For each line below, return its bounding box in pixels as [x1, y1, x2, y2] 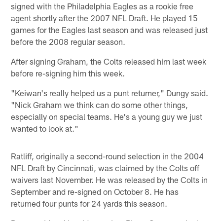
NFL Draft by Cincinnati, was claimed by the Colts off [11, 162, 200, 173]
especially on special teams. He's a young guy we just [11, 111, 203, 121]
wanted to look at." [11, 123, 79, 133]
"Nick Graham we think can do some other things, [11, 99, 188, 110]
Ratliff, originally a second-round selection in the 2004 [11, 150, 204, 161]
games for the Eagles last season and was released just [11, 24, 208, 35]
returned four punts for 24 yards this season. [11, 198, 168, 208]
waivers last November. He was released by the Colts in [11, 174, 208, 184]
